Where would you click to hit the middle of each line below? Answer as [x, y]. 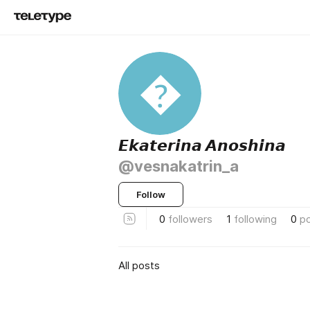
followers [190, 219]
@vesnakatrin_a [179, 166]
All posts [139, 265]
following [255, 219]
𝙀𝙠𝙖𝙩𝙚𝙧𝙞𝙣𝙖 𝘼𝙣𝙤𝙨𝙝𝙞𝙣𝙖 [202, 145]
